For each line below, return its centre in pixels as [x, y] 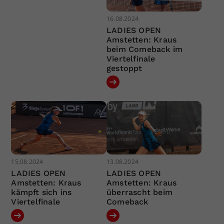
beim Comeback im [144, 49]
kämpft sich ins [41, 192]
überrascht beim [139, 192]
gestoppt [124, 68]
